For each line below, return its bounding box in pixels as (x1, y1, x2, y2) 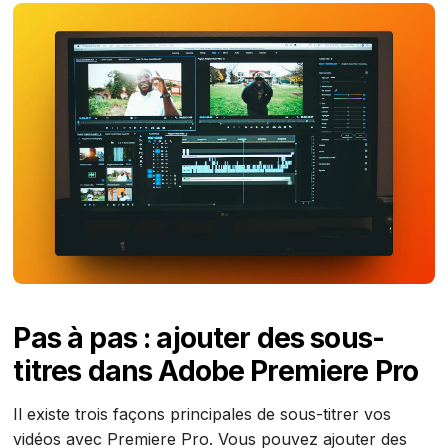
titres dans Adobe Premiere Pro (13, 353, 419, 388)
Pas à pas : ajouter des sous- (13, 320, 385, 355)
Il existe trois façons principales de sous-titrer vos (13, 403, 392, 424)
